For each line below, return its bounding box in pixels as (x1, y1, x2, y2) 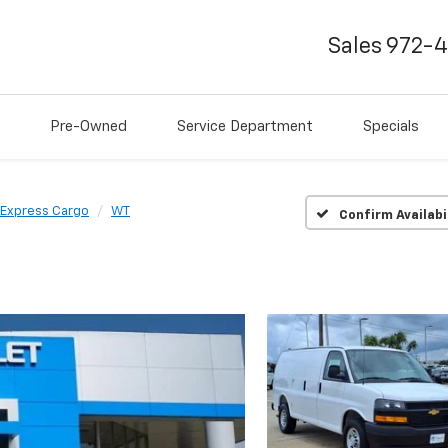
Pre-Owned (50, 119, 127, 135)
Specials (363, 119, 419, 135)
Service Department (177, 119, 313, 135)
